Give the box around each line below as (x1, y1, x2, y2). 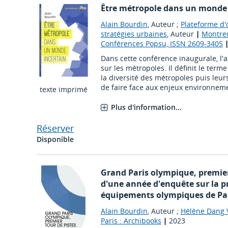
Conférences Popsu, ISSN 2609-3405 (100, 39, 223, 49)
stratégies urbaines (100, 29, 167, 39)
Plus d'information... (110, 102, 182, 112)
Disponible (37, 134, 74, 145)
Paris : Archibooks (100, 216, 161, 226)
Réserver (37, 122, 74, 135)
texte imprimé (39, 84, 88, 95)
